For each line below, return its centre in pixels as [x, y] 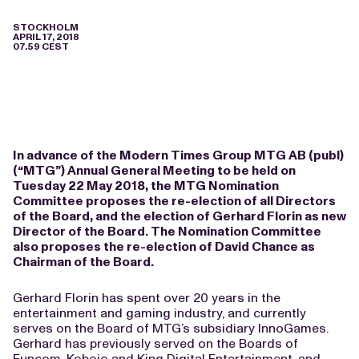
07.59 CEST [41, 46]
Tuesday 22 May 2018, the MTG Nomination [146, 186]
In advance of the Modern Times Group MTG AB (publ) [178, 155]
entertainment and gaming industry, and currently [159, 313]
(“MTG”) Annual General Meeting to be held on [154, 170]
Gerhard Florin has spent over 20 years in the [147, 298]
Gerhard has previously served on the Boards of [155, 343]
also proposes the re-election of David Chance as [164, 246]
